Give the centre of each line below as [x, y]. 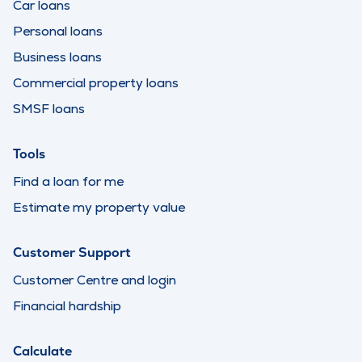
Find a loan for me [68, 182]
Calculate [42, 351]
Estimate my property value [99, 208]
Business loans [57, 57]
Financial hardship [67, 306]
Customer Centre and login [95, 280]
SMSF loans [49, 109]
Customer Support [72, 253]
